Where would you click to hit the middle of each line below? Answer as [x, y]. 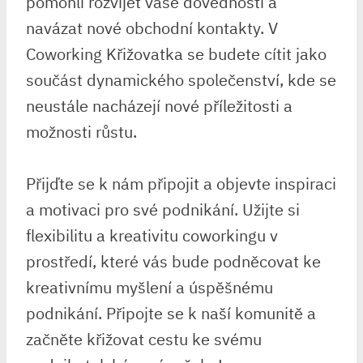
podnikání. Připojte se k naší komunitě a [171, 313]
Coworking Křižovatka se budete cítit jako [176, 53]
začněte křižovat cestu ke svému [144, 339]
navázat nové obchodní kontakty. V [152, 28]
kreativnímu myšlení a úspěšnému [149, 287]
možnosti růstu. [81, 131]
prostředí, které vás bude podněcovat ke [173, 261]
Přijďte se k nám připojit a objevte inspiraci [181, 183]
